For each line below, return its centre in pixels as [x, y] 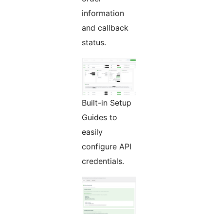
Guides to [100, 118]
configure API [107, 147]
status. [94, 43]
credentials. [103, 161]
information [103, 13]
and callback [105, 28]
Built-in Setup [107, 103]
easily [92, 132]
